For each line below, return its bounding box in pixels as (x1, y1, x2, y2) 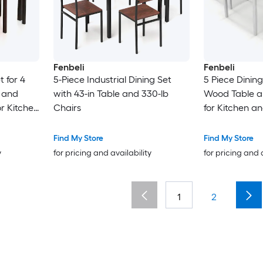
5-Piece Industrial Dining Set (53, 73, 171, 85)
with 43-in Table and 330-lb (53, 87, 168, 99)
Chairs (53, 102, 81, 113)
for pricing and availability (53, 147, 151, 158)
